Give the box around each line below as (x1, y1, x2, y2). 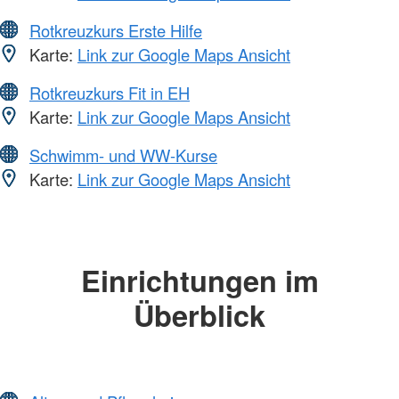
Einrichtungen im (80, 259, 319, 302)
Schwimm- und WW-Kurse (29, 143, 217, 167)
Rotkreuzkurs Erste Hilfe (29, 19, 202, 43)
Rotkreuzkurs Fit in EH (29, 81, 190, 105)
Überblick (134, 294, 265, 337)
